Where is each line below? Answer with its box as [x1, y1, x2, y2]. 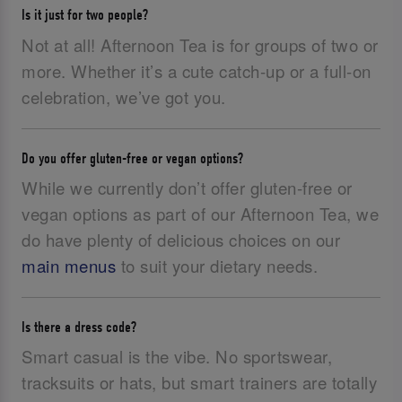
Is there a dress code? [22, 317, 137, 336]
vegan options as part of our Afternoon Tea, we [22, 201, 380, 225]
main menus [22, 253, 117, 277]
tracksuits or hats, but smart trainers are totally [22, 371, 378, 395]
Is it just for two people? [22, 5, 149, 24]
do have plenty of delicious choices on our [22, 227, 341, 251]
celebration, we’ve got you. [22, 84, 226, 109]
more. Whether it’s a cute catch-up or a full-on [22, 58, 371, 83]
